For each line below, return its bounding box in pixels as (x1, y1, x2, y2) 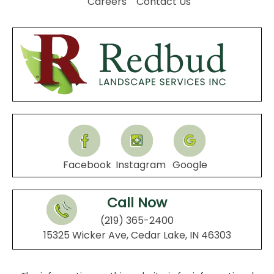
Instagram (116, 158, 166, 172)
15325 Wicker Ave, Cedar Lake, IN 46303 (43, 228, 231, 243)
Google (172, 158, 207, 172)
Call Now (107, 193, 167, 213)
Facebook (63, 158, 111, 172)
